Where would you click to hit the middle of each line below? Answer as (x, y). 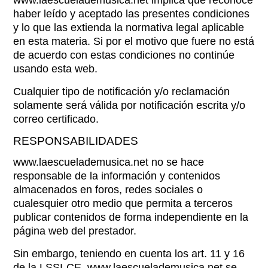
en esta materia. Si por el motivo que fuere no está (134, 41)
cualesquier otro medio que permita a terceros (123, 203)
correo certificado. (56, 119)
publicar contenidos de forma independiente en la (131, 217)
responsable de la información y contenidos (117, 176)
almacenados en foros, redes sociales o (108, 190)
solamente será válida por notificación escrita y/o (130, 105)
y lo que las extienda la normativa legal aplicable (129, 28)
